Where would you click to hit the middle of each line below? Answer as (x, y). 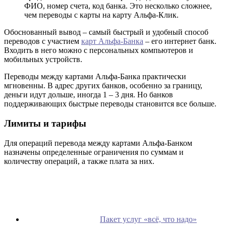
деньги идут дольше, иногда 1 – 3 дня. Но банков (89, 95)
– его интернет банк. (180, 41)
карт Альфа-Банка (112, 41)
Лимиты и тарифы (45, 124)
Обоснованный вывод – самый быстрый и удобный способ (106, 32)
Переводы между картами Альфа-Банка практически (95, 77)
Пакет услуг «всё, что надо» (148, 219)
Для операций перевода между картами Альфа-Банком (98, 143)
